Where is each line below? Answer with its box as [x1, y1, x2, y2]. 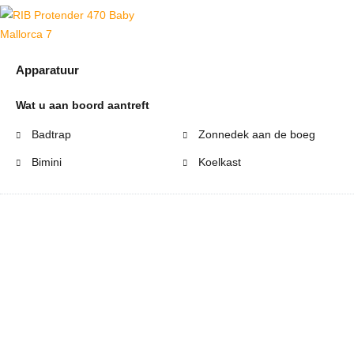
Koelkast [195, 156, 241, 169]
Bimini [28, 156, 62, 169]
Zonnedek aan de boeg [195, 128, 315, 141]
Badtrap [28, 128, 71, 141]
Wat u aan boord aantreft [16, 99, 149, 112]
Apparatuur [16, 63, 79, 77]
